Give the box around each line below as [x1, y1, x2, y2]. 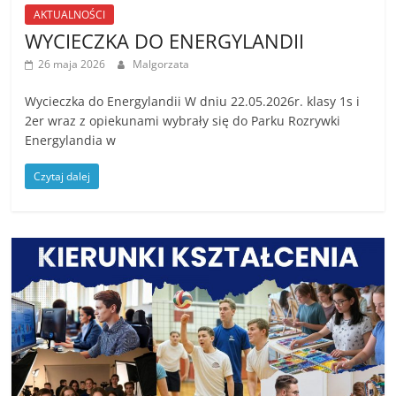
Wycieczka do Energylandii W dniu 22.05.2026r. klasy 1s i [25, 93, 361, 110]
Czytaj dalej [34, 169, 91, 184]
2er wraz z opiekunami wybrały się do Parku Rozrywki [25, 112, 341, 129]
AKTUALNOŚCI [34, 7, 106, 22]
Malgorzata [133, 57, 190, 72]
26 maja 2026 [38, 57, 106, 72]
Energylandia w [25, 132, 117, 148]
